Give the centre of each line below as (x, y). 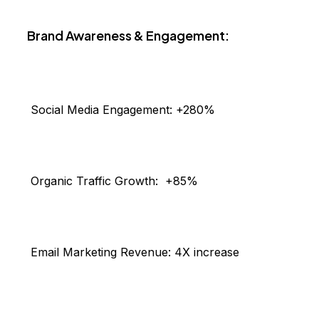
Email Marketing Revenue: (101, 252)
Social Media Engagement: (101, 110)
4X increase (207, 252)
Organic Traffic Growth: (96, 181)
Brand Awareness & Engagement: (128, 36)
